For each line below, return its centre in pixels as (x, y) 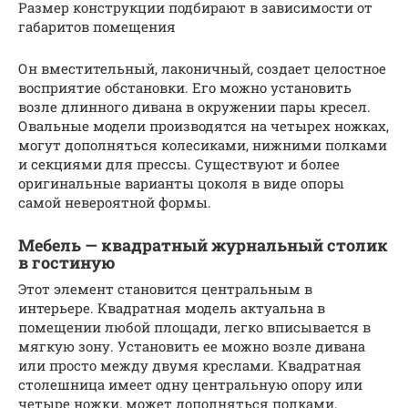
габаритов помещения (97, 26)
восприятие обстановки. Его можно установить (185, 87)
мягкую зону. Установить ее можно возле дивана (192, 346)
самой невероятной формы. (115, 202)
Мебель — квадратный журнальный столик (203, 245)
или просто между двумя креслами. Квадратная (190, 365)
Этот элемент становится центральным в (165, 288)
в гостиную (66, 262)
